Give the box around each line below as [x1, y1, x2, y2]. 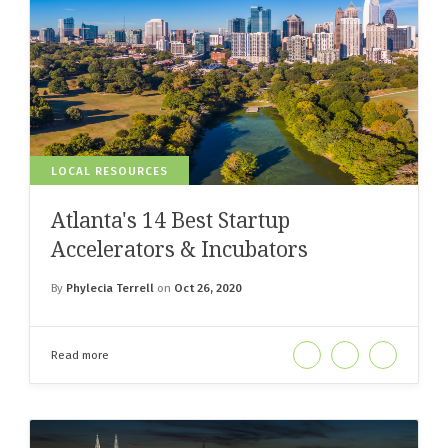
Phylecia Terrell [66, 281, 157, 296]
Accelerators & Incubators [51, 235, 308, 264]
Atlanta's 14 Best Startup [51, 206, 290, 235]
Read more [51, 348, 109, 363]
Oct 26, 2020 [174, 281, 242, 296]
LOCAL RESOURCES [51, 164, 168, 179]
